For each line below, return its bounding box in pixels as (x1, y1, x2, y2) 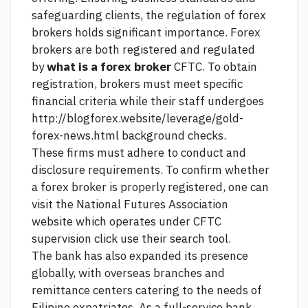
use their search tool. (118, 231, 231, 247)
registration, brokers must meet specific (32, 76, 243, 92)
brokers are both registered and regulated (32, 42, 255, 58)
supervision (32, 231, 94, 247)
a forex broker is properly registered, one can (32, 179, 269, 195)
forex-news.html (32, 128, 119, 144)
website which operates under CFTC (32, 214, 221, 230)
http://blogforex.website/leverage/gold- (32, 111, 243, 126)
